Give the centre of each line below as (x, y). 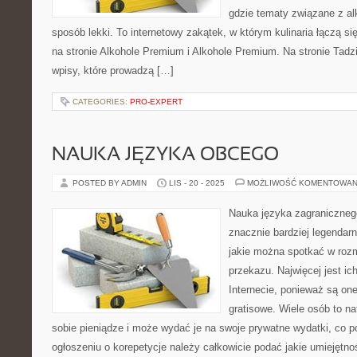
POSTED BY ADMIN (111, 183)
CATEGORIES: (101, 102)
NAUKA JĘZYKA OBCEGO (165, 155)
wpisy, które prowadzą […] (113, 71)
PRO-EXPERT (156, 102)
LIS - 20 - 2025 (197, 183)
